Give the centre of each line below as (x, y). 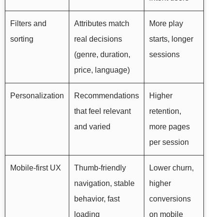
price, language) (102, 70)
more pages (170, 127)
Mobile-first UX (36, 168)
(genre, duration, (102, 55)
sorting (22, 39)
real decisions (98, 39)
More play (166, 24)
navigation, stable (104, 184)
